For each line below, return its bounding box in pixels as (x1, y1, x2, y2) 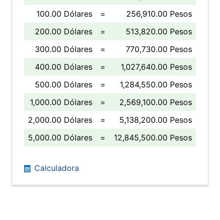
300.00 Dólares (35, 44, 92, 54)
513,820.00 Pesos (126, 27, 192, 36)
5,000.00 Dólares (28, 133, 92, 142)
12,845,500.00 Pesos (114, 133, 192, 142)
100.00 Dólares (36, 9, 92, 19)
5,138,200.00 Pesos (119, 115, 192, 125)
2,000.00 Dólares (28, 115, 92, 125)
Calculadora (32, 163, 79, 173)
